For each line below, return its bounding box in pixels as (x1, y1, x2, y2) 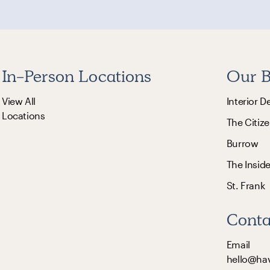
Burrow (226, 137, 259, 149)
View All (2, 95, 36, 107)
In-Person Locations (2, 64, 151, 87)
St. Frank (226, 179, 265, 191)
